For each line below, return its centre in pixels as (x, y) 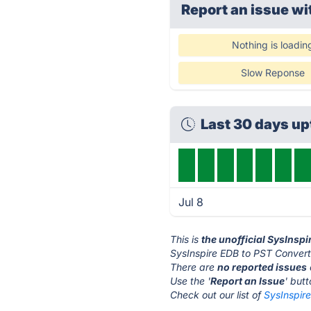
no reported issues (262, 267)
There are (194, 267)
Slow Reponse (272, 73)
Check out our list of (217, 295)
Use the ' (191, 281)
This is (186, 239)
